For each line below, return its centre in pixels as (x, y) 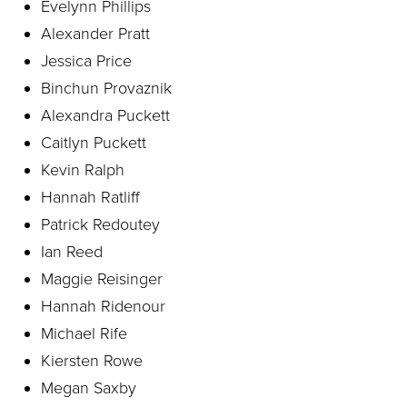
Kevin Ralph (83, 170)
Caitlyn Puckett (94, 143)
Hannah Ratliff (90, 197)
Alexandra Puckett (105, 115)
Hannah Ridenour (103, 306)
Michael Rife (84, 333)
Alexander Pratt (95, 34)
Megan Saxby (89, 388)
